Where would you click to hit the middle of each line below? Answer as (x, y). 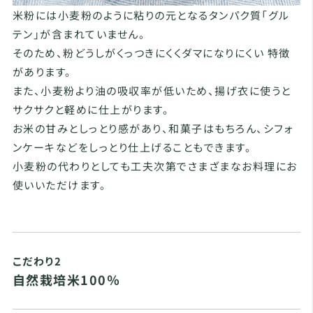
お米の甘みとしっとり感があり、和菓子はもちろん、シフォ (153, 128)
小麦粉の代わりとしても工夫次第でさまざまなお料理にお (155, 166)
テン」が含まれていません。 (79, 34)
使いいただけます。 (59, 184)
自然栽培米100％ (66, 279)
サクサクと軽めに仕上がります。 (91, 109)
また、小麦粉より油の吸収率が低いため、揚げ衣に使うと (152, 90)
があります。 (42, 71)
